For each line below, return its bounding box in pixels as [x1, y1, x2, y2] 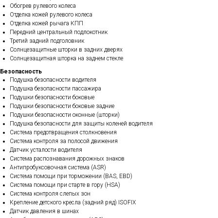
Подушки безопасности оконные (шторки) [10, 111, 120, 118]
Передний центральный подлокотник [10, 29, 108, 36]
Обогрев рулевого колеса [10, 2, 76, 9]
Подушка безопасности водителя [10, 76, 96, 83]
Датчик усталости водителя [10, 146, 82, 153]
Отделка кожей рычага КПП [10, 20, 83, 27]
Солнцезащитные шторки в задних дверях [10, 46, 123, 53]
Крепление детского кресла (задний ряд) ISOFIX [10, 199, 136, 206]
